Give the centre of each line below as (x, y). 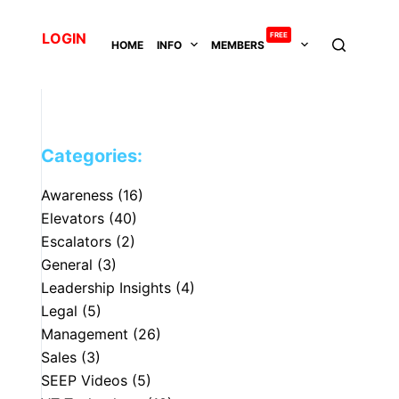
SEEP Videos (85, 380)
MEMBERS (238, 45)
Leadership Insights (106, 288)
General (67, 265)
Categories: (92, 156)
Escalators (77, 241)
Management (85, 334)
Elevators (73, 218)
